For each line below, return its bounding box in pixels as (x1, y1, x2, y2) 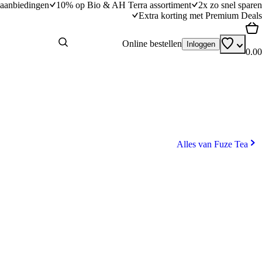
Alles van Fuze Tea (177, 139, 248, 149)
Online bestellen (122, 39, 182, 49)
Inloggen (187, 39, 215, 49)
